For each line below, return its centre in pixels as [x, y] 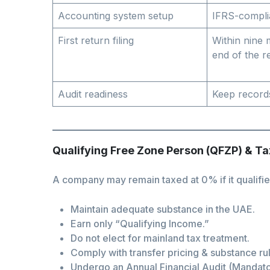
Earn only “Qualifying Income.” [140, 224]
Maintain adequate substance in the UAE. [163, 209]
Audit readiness [93, 94]
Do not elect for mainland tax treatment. [160, 238]
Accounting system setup [116, 16]
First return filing [96, 41]
